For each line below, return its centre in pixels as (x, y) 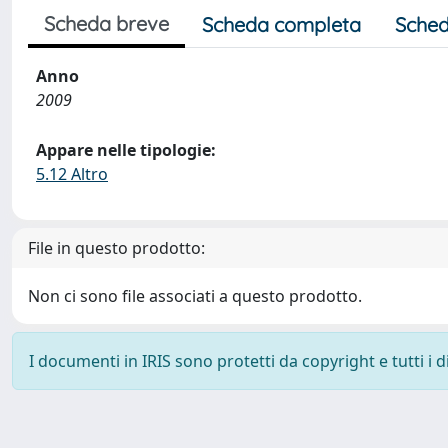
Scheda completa (281, 24)
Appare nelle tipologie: (126, 150)
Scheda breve (106, 23)
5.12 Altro (72, 174)
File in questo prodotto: (116, 248)
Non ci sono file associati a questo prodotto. (195, 296)
